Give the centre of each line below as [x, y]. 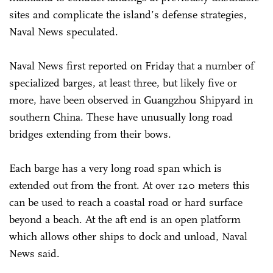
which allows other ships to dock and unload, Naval [128, 236]
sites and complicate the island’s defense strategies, [128, 14]
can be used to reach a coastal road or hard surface [126, 202]
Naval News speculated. [64, 31]
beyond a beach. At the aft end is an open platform [125, 219]
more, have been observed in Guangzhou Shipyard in [131, 100]
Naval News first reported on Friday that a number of [132, 66]
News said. [34, 253]
